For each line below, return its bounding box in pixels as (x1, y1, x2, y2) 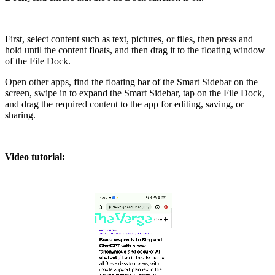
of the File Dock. (5, 55, 73, 66)
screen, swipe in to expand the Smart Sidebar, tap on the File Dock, (5, 87, 265, 98)
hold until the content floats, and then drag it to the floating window (5, 44, 265, 55)
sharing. (5, 109, 36, 120)
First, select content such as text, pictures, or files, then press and (5, 33, 253, 44)
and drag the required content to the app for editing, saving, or (5, 98, 244, 109)
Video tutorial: (5, 151, 65, 162)
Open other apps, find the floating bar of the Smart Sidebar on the (5, 76, 258, 87)
